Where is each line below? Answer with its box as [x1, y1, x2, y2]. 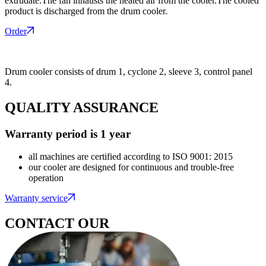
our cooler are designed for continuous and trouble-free [28, 162, 234, 173]
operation [28, 173, 64, 183]
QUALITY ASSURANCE [5, 99, 159, 115]
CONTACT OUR [5, 216, 109, 232]
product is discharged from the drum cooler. [5, 5, 167, 16]
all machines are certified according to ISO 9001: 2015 [28, 151, 233, 162]
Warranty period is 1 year [5, 127, 131, 140]
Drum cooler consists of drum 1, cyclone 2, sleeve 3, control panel [5, 66, 252, 77]
